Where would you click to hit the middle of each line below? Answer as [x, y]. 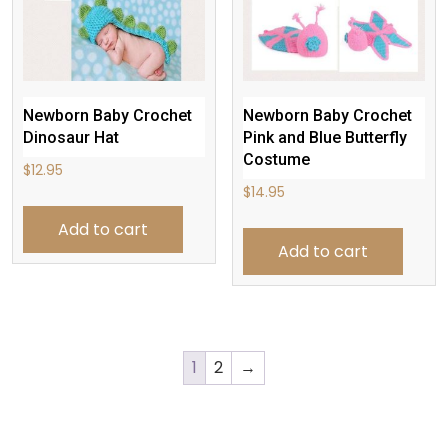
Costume [277, 159]
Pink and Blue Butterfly [325, 137]
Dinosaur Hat [71, 137]
